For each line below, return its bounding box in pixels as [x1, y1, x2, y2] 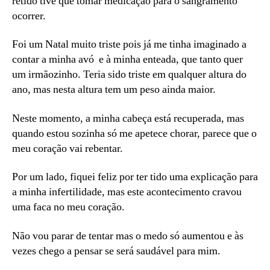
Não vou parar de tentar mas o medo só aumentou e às [12, 228, 243, 243]
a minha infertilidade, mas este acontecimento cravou [12, 185, 242, 199]
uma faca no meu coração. [12, 200, 125, 215]
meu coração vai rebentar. [12, 141, 125, 155]
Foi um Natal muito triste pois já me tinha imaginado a [12, 37, 246, 52]
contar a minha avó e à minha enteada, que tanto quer [12, 52, 243, 67]
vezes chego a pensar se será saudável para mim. [12, 243, 221, 258]
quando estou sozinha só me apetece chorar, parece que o [12, 126, 257, 140]
